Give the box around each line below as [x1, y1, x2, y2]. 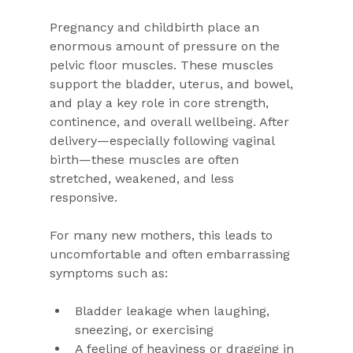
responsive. [49, 189, 117, 205]
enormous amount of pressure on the [49, 38, 284, 54]
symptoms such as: [49, 265, 168, 281]
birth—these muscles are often [49, 151, 243, 167]
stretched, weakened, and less [49, 170, 238, 186]
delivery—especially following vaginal [49, 132, 278, 148]
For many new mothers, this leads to [49, 227, 277, 243]
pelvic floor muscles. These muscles [49, 57, 277, 72]
